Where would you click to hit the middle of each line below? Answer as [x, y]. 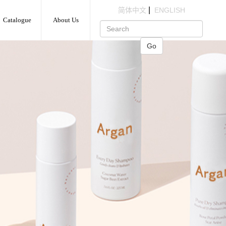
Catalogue [17, 20]
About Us [66, 20]
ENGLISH [169, 10]
